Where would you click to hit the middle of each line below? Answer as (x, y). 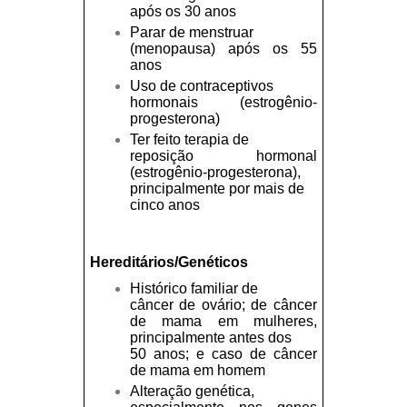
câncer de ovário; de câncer (223, 304)
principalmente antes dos (210, 337)
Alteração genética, (192, 391)
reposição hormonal (223, 156)
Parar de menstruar (191, 33)
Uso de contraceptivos (201, 86)
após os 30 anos (183, 12)
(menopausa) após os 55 (223, 49)
